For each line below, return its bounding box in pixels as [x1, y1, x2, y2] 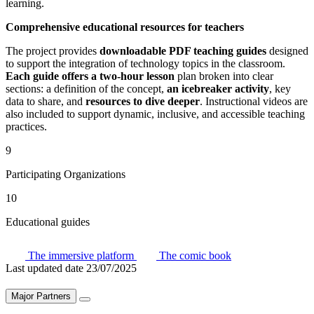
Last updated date [6, 261, 83, 274]
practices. [6, 120, 47, 132]
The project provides [6, 44, 100, 57]
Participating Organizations [6, 168, 125, 180]
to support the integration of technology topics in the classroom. [6, 57, 285, 69]
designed [266, 44, 308, 57]
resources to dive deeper [86, 95, 200, 107]
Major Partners [11, 290, 71, 301]
